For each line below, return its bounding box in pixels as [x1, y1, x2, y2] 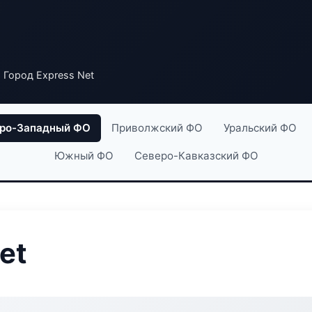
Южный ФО [54, 149, 114, 162]
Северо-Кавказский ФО [134, 149, 258, 162]
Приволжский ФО [111, 121, 203, 134]
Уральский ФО [224, 121, 297, 134]
